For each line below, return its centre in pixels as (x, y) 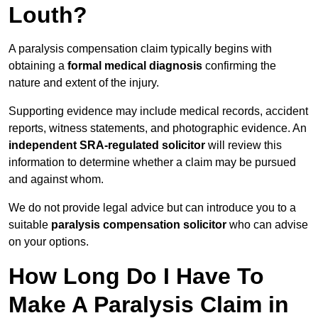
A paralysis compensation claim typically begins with (140, 49)
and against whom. (56, 180)
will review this (243, 146)
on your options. (49, 242)
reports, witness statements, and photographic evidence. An (158, 128)
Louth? (48, 15)
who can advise (267, 225)
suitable (30, 225)
